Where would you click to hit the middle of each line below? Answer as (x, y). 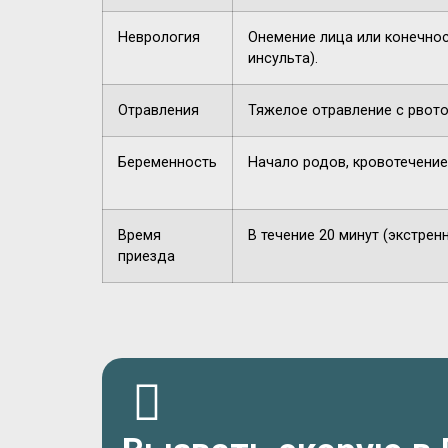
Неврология (159, 38)
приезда (146, 257)
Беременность (167, 163)
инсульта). (283, 59)
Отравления (158, 111)
